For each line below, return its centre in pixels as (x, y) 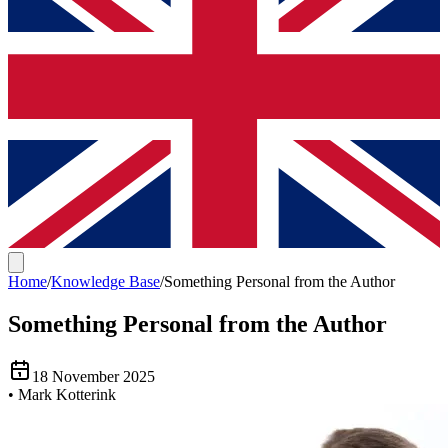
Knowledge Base (105, 281)
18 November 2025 (93, 376)
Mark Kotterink (67, 394)
